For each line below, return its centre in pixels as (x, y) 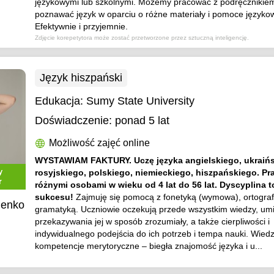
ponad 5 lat (143, 120)
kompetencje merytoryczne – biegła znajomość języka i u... (149, 246)
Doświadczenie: (74, 120)
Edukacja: (61, 101)
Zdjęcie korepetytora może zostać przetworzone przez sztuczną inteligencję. (142, 38)
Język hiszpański (81, 78)
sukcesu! (56, 197)
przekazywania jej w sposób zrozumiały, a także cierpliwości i (153, 221)
